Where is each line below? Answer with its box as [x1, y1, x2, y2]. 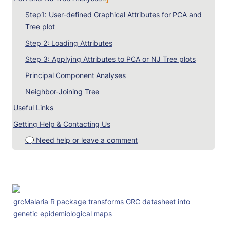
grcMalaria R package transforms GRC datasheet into [13, 197, 190, 206]
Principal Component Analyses [25, 71, 126, 80]
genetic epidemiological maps [13, 209, 112, 218]
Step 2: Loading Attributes [25, 39, 112, 48]
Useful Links [13, 103, 53, 112]
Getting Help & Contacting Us [13, 120, 110, 129]
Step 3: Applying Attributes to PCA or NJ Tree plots [25, 55, 196, 64]
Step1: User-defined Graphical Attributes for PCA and [25, 10, 202, 19]
